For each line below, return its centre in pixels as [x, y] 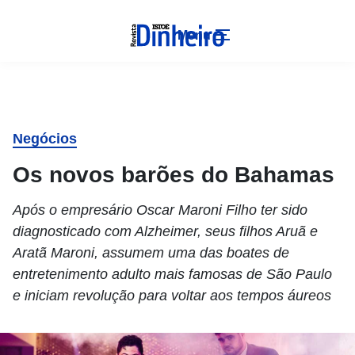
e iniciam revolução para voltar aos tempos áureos [172, 296]
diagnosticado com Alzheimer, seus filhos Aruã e [165, 231]
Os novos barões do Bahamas [174, 175]
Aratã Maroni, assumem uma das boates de [151, 253]
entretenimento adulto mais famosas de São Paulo [172, 274]
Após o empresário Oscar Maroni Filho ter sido [160, 210]
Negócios [45, 139]
